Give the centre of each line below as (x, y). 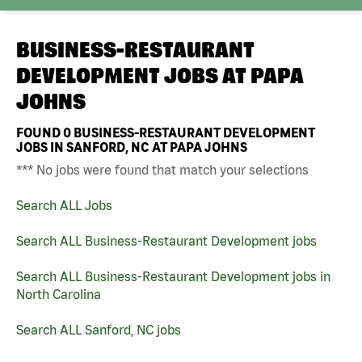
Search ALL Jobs (64, 205)
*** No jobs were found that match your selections (162, 169)
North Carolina (59, 294)
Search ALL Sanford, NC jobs (99, 329)
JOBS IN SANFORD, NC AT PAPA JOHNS (132, 147)
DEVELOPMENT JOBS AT (133, 76)
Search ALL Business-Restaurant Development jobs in (173, 276)
